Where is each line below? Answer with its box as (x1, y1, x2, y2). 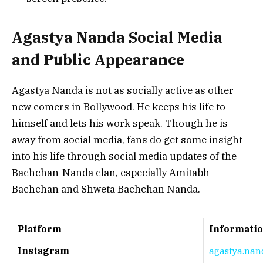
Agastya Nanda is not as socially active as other (12, 84, 234, 97)
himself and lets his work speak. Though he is (12, 117, 228, 130)
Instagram (18, 244, 69, 257)
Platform (18, 222, 62, 235)
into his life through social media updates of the (12, 150, 237, 163)
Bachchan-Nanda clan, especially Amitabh (12, 166, 210, 180)
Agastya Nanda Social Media (12, 28, 222, 48)
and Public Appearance (12, 50, 184, 70)
